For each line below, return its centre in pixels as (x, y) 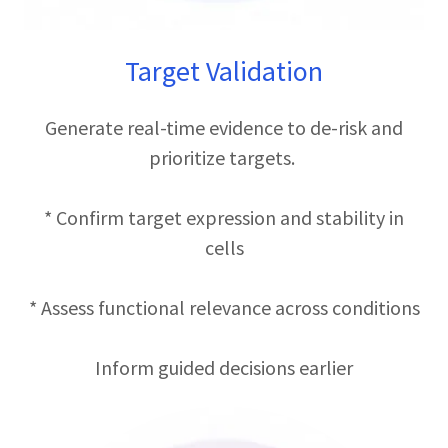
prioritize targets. (224, 157)
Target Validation (224, 71)
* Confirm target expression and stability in (224, 217)
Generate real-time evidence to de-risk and (224, 127)
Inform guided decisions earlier (224, 367)
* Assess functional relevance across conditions (224, 307)
